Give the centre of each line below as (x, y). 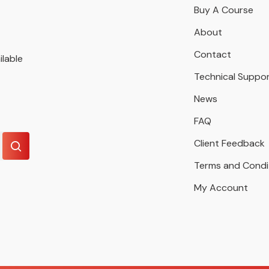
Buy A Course (223, 10)
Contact (212, 54)
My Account (221, 188)
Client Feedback (229, 143)
